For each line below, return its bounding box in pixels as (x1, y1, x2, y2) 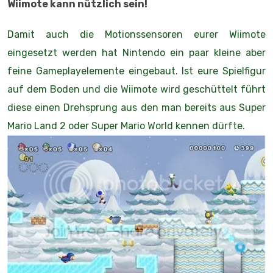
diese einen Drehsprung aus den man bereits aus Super (7, 101, 266, 113)
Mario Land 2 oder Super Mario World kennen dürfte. (7, 119, 245, 132)
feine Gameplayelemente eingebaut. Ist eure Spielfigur (7, 65, 266, 77)
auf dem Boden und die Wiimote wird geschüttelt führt (7, 83, 266, 95)
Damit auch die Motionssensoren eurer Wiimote (7, 28, 266, 40)
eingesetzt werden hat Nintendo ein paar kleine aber (7, 46, 266, 58)
